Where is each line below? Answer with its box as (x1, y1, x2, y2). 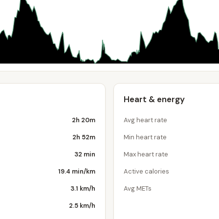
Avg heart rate (124, 116, 167, 124)
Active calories (124, 167, 169, 175)
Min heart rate (124, 133, 167, 141)
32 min (74, 150, 95, 158)
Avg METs (124, 184, 152, 193)
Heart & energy (124, 94, 185, 105)
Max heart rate (124, 150, 168, 158)
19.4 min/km (58, 167, 95, 175)
